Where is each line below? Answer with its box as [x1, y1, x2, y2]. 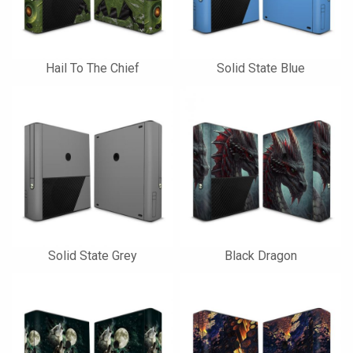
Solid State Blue [217, 61, 305, 76]
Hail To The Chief [45, 61, 139, 76]
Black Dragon [225, 248, 297, 263]
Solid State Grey [47, 248, 137, 263]
